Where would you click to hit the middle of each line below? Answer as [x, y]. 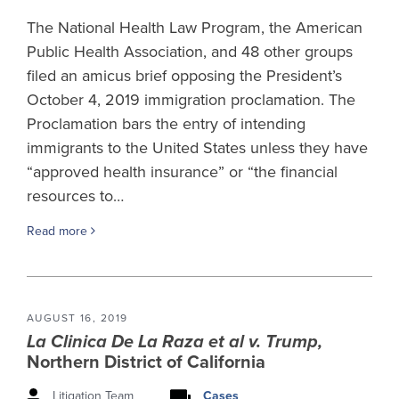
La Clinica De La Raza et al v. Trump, [175, 342]
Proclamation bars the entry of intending [166, 123]
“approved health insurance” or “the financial [182, 171]
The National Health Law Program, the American [195, 27]
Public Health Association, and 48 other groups [190, 51]
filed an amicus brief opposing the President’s [184, 75]
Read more [59, 231]
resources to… [75, 195]
